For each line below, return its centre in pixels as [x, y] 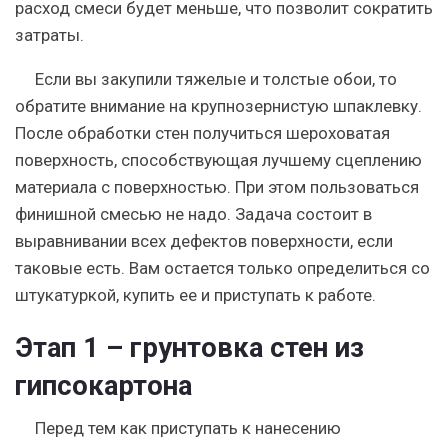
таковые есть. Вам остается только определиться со [222, 267]
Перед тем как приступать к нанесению [188, 427]
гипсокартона [103, 385]
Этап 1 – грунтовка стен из [189, 347]
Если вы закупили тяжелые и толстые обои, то [216, 78]
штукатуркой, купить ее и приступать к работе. [195, 294]
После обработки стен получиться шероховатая [202, 132]
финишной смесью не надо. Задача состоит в [193, 213]
